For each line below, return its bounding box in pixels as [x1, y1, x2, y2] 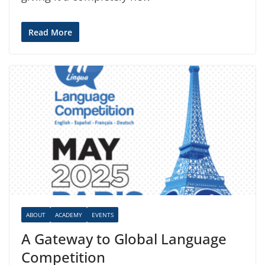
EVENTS [92, 210, 114, 219]
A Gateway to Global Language [21, 228, 227, 248]
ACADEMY [55, 210, 82, 219]
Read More [28, 27, 72, 38]
